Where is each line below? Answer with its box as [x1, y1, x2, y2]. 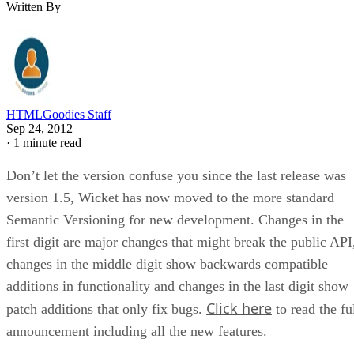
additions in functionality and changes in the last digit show [6, 277, 348, 294]
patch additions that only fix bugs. [6, 300, 206, 317]
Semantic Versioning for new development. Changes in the [6, 211, 344, 228]
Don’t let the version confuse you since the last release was [6, 167, 346, 183]
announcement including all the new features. [6, 322, 267, 339]
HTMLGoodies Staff [6, 107, 111, 121]
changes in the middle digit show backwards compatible [6, 255, 328, 272]
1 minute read [13, 135, 81, 149]
